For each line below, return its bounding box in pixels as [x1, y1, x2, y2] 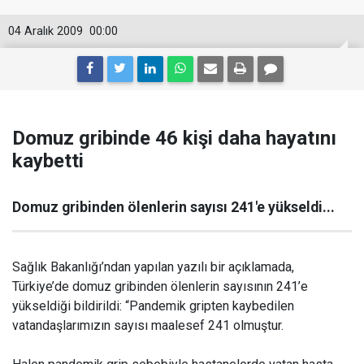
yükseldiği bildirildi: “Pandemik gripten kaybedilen [12, 298, 294, 314]
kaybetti [12, 149, 84, 172]
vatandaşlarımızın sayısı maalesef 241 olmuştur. [12, 318, 284, 333]
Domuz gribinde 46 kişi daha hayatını [12, 127, 336, 149]
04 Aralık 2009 [8, 24, 83, 38]
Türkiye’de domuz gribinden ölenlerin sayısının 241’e [12, 279, 308, 294]
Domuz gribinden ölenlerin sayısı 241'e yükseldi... [12, 199, 335, 215]
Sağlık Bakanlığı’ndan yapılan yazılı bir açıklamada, [12, 259, 294, 275]
